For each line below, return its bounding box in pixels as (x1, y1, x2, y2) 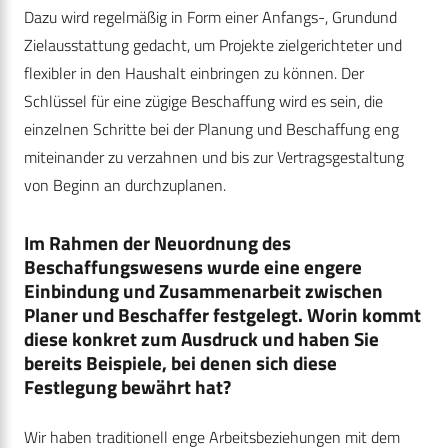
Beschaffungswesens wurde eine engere (24, 252, 362, 282)
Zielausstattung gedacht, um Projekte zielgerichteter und (24, 33, 402, 58)
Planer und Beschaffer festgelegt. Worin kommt (24, 300, 421, 330)
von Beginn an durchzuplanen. (24, 173, 226, 198)
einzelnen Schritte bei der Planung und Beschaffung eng (24, 117, 399, 142)
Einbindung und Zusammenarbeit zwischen (24, 276, 383, 306)
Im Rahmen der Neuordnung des (24, 228, 291, 258)
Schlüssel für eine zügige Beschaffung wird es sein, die (24, 89, 383, 114)
